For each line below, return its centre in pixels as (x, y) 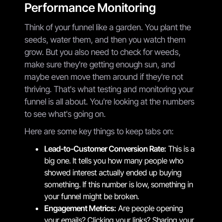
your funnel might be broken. (91, 196)
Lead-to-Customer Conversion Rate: (105, 148)
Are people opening (149, 208)
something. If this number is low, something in (118, 184)
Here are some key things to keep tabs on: (99, 131)
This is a (180, 148)
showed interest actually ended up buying (113, 172)
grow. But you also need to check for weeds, (102, 52)
